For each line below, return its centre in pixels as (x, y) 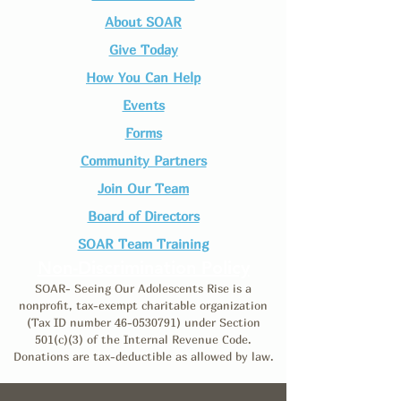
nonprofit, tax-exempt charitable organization (143, 305)
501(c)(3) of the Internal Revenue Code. (143, 339)
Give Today (143, 49)
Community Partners (143, 160)
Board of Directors (143, 216)
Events (143, 105)
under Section (220, 322)
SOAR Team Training (143, 243)
